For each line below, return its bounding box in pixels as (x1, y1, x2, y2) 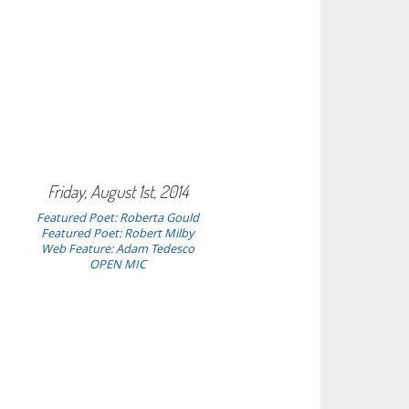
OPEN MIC (89, 257, 146, 271)
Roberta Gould (119, 210, 199, 225)
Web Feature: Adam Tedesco (40, 241, 194, 256)
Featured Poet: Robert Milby (41, 225, 194, 240)
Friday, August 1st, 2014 (47, 179, 188, 203)
